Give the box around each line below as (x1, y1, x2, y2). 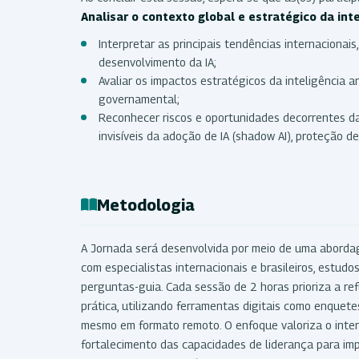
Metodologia (97, 195, 195, 215)
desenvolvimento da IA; (99, 54, 216, 69)
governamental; (99, 91, 179, 106)
